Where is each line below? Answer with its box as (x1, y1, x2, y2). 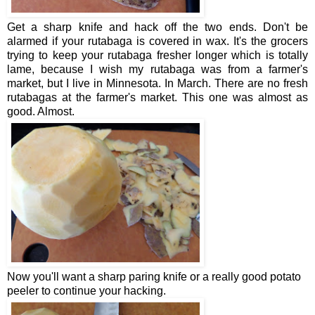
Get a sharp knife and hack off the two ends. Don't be (7, 20, 308, 33)
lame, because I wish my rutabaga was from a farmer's (7, 63, 308, 75)
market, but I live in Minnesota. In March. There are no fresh (7, 77, 308, 89)
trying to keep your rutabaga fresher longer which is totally (7, 49, 308, 61)
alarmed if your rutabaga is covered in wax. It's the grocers (7, 34, 308, 47)
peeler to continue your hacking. (7, 284, 166, 297)
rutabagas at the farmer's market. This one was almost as (7, 91, 308, 103)
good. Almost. (7, 105, 75, 117)
